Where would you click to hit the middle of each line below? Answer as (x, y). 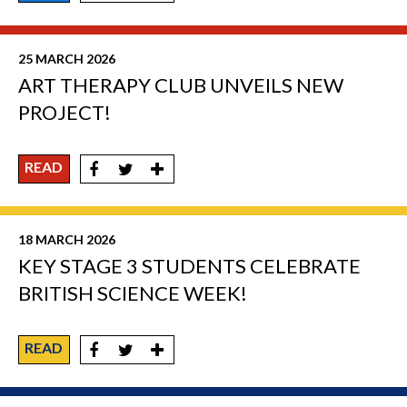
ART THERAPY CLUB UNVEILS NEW (181, 85)
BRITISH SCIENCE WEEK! (133, 293)
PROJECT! (65, 113)
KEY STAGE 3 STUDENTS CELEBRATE (189, 266)
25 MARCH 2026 (67, 59)
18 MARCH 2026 (67, 240)
